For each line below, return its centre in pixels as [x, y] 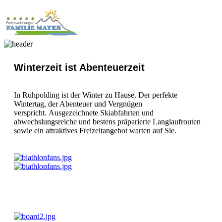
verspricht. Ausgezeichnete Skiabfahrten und [84, 112]
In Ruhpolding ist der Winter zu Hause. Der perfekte [96, 95]
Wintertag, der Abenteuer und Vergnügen [78, 104]
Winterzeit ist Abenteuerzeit [79, 67]
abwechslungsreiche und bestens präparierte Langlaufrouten [107, 121]
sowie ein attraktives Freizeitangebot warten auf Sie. [95, 130]
